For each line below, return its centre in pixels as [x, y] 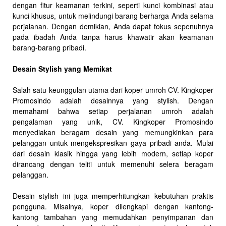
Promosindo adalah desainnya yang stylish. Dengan [113, 100]
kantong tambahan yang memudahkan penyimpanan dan [113, 217]
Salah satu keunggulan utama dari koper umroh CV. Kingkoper [113, 90]
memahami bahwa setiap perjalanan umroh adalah [113, 111]
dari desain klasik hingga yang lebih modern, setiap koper [113, 153]
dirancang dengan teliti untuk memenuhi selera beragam [113, 164]
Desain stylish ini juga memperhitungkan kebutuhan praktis [113, 195]
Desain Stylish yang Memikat [62, 68]
